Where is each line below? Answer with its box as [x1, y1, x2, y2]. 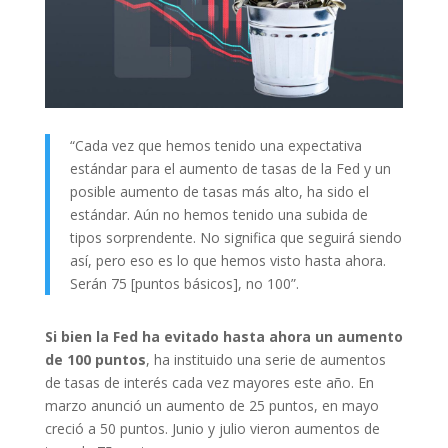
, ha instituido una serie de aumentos [145, 349, 386, 369]
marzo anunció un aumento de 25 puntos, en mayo [44, 395, 379, 415]
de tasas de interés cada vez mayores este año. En [44, 372, 374, 392]
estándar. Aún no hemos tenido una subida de [69, 204, 368, 224]
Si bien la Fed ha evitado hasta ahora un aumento [44, 326, 403, 346]
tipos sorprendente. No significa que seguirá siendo [69, 227, 402, 247]
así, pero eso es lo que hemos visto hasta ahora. [69, 250, 386, 270]
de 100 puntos [44, 349, 146, 369]
